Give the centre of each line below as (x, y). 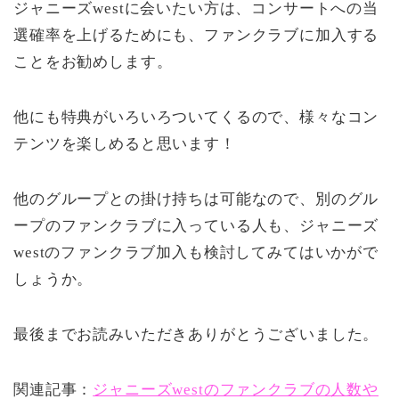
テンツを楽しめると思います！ (125, 144)
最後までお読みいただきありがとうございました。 (196, 335)
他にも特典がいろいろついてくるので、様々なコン (196, 118)
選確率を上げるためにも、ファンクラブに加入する (196, 36)
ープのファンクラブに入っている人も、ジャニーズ (196, 226)
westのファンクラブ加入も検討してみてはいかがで (196, 253)
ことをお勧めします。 (93, 62)
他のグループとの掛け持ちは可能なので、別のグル (196, 199)
